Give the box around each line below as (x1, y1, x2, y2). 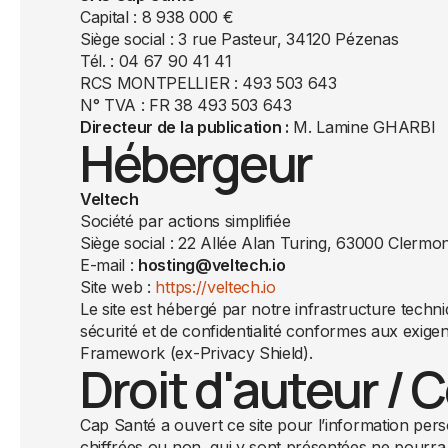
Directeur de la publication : (80, 117, 289, 137)
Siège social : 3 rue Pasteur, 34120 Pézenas (80, 29, 399, 49)
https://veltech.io (155, 277, 276, 297)
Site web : (80, 277, 156, 297)
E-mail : (80, 255, 139, 275)
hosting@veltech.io (138, 255, 286, 275)
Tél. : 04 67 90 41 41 (80, 51, 232, 71)
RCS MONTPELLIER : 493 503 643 (80, 73, 337, 93)
